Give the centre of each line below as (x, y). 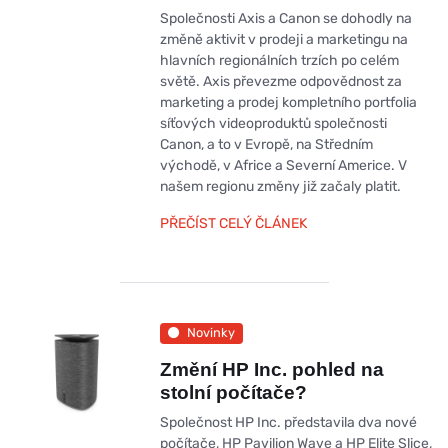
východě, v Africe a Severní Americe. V (283, 166)
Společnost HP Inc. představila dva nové (288, 422)
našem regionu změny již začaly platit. (280, 187)
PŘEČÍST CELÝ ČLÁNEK (233, 224)
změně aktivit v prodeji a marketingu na (283, 40)
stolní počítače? (233, 392)
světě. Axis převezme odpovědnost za (280, 82)
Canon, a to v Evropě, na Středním (266, 145)
